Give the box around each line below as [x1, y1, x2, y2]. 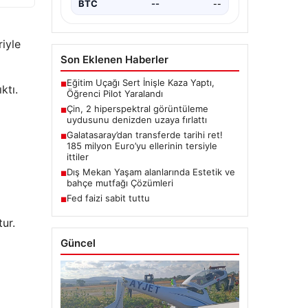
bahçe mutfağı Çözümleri [66, 177, 173, 189]
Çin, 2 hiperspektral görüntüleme [66, 103, 208, 115]
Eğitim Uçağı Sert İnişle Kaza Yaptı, [66, 77, 214, 89]
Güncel [60, 236, 96, 250]
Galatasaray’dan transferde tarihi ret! [66, 129, 223, 141]
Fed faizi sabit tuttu [66, 192, 150, 204]
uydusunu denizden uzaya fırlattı [66, 114, 207, 126]
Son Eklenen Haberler [60, 53, 168, 67]
